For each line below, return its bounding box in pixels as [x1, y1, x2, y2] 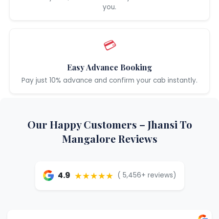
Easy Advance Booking [67, 62, 152, 72]
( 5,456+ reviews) [117, 171, 176, 180]
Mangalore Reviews [62, 131, 157, 145]
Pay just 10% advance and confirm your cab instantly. [22, 75, 197, 85]
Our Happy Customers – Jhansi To [27, 117, 192, 131]
